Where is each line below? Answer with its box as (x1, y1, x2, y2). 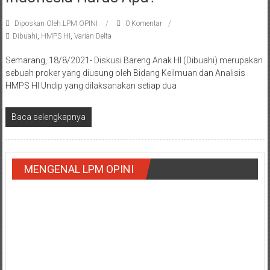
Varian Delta (74, 32, 111, 41)
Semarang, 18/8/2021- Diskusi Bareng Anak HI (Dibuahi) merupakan (5, 55, 263, 66)
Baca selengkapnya (11, 112, 86, 122)
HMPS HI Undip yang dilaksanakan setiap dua (5, 81, 177, 91)
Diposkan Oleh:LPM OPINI (12, 19, 99, 28)
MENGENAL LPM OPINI (24, 163, 134, 176)
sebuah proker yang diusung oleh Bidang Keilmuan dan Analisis (5, 68, 245, 78)
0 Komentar (123, 19, 162, 28)
